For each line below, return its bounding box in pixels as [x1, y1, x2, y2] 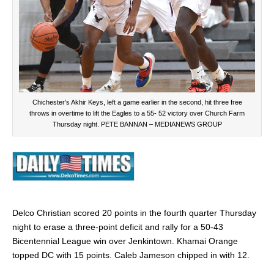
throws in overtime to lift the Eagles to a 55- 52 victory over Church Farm [29, 109, 245, 117]
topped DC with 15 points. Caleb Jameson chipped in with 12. [12, 250, 250, 261]
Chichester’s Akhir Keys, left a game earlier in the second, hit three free [32, 98, 242, 106]
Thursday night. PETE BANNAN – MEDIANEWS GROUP [52, 120, 222, 128]
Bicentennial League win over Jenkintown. [12, 236, 177, 246]
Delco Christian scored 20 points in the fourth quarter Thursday [12, 208, 256, 218]
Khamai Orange [177, 236, 238, 246]
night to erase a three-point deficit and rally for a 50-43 [12, 222, 223, 232]
